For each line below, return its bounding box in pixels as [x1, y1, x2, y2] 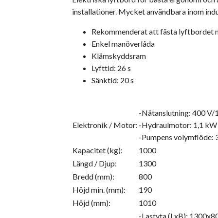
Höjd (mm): [73, 198, 110, 208]
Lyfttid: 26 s [91, 63, 131, 73]
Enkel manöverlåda [91, 39, 155, 49]
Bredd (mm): [73, 172, 114, 182]
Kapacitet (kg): [73, 145, 123, 155]
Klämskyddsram [91, 51, 146, 61]
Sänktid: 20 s [91, 75, 134, 85]
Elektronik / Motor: [73, 120, 138, 130]
